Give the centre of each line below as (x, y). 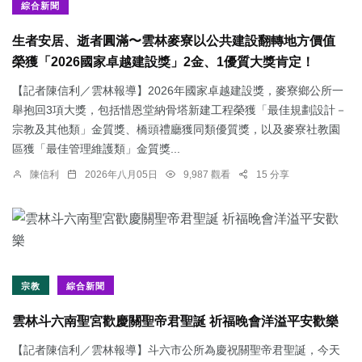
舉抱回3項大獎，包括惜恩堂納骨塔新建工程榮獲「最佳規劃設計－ (179, 110)
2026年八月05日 (121, 175)
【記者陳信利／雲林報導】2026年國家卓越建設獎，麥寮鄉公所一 (178, 91)
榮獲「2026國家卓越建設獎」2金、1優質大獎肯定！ (163, 62)
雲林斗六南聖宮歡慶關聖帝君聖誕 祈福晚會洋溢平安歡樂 (175, 322)
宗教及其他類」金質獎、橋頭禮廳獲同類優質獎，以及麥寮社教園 (176, 130)
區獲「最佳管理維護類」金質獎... (96, 149)
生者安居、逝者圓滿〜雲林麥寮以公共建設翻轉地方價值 (174, 41)
